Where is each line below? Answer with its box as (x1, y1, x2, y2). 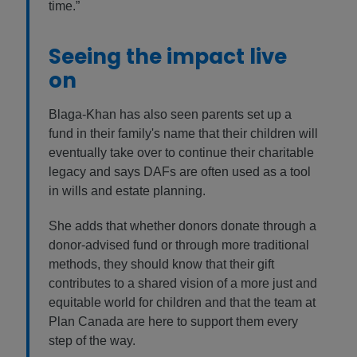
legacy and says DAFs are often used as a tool (49, 165, 311, 179)
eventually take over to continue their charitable (49, 146, 314, 160)
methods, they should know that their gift (49, 257, 274, 272)
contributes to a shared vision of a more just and (49, 277, 317, 291)
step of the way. (49, 334, 135, 348)
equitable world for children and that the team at (49, 296, 316, 310)
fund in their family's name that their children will (49, 127, 318, 141)
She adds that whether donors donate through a (49, 219, 316, 233)
